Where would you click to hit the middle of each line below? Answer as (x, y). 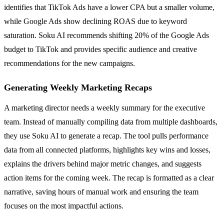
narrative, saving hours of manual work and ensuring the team (101, 192)
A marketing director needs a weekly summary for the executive (104, 108)
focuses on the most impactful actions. (64, 206)
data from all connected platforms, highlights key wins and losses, (107, 150)
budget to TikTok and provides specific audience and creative (100, 49)
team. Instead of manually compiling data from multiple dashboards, (111, 122)
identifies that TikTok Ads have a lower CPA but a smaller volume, (109, 7)
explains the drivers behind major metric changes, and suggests (103, 164)
